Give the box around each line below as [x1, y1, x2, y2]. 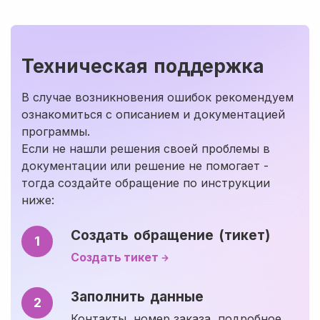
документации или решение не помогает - [21, 158, 269, 173]
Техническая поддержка [21, 54, 264, 77]
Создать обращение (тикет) [71, 226, 270, 244]
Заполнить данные [71, 288, 204, 305]
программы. [21, 124, 90, 139]
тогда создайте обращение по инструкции [21, 175, 270, 190]
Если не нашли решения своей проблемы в [21, 141, 270, 156]
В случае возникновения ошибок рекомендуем [21, 89, 294, 104]
